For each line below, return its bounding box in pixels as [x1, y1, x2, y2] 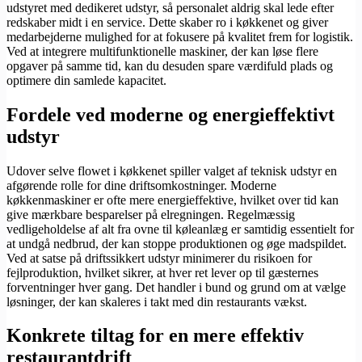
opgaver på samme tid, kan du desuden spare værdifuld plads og [6, 58, 333, 73]
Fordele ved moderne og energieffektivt [6, 103, 335, 125]
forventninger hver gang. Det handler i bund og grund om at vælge [6, 280, 346, 294]
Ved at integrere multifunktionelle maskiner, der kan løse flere [6, 44, 318, 58]
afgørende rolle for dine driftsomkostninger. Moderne [6, 178, 276, 192]
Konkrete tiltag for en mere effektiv [6, 325, 304, 347]
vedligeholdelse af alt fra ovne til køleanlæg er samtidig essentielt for [6, 221, 354, 236]
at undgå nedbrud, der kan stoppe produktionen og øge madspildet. [6, 236, 347, 250]
